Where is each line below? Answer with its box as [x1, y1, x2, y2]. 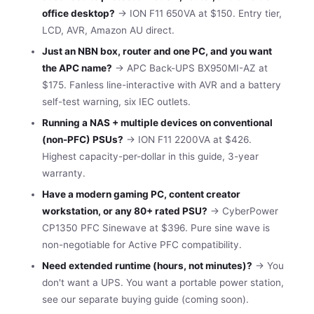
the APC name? [42, 62, 112, 74]
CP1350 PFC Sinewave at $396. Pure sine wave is [42, 221, 270, 233]
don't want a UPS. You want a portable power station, [42, 276, 284, 288]
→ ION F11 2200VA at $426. [123, 133, 252, 145]
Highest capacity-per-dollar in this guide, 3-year [42, 150, 259, 162]
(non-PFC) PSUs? [42, 133, 123, 145]
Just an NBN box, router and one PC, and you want [42, 45, 272, 57]
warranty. [42, 167, 86, 179]
